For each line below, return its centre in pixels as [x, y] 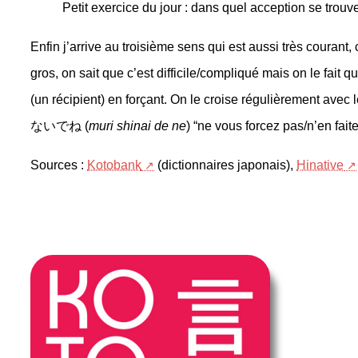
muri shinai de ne [137, 126]
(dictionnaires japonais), [225, 165]
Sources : [59, 165]
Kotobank [114, 165]
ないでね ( [60, 126]
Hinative [320, 165]
